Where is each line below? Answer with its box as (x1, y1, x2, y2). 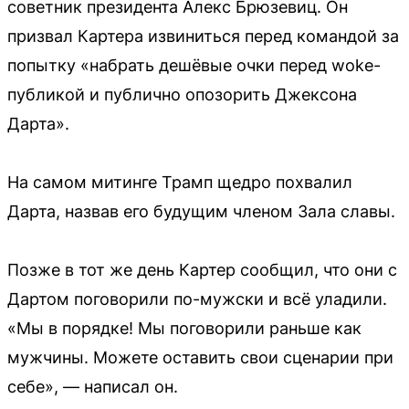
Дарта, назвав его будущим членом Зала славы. (7, 201, 395, 221)
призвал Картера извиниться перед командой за (7, 26, 399, 46)
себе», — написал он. (7, 376, 178, 396)
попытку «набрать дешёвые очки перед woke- (7, 55, 381, 75)
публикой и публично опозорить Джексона (7, 84, 357, 104)
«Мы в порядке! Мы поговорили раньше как (7, 318, 362, 338)
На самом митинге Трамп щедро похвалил (7, 172, 352, 192)
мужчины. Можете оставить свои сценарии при (7, 347, 393, 367)
